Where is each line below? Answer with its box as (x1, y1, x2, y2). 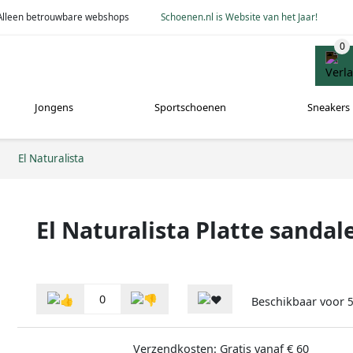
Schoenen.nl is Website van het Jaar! (161, 10, 318, 23)
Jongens (35, 100, 74, 115)
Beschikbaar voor (251, 294, 347, 310)
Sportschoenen (154, 100, 226, 115)
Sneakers (307, 100, 350, 115)
